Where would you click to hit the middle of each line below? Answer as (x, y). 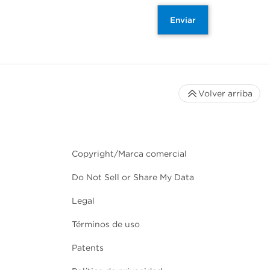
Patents (88, 248)
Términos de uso (106, 224)
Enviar (183, 20)
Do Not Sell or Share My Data (133, 177)
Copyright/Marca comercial (129, 154)
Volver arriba (225, 94)
